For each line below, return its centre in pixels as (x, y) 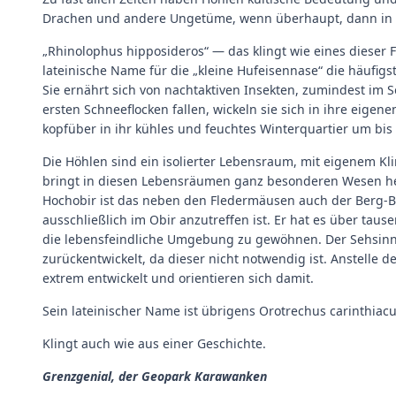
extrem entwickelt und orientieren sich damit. (178, 278)
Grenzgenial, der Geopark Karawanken (155, 376)
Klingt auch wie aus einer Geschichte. (154, 343)
